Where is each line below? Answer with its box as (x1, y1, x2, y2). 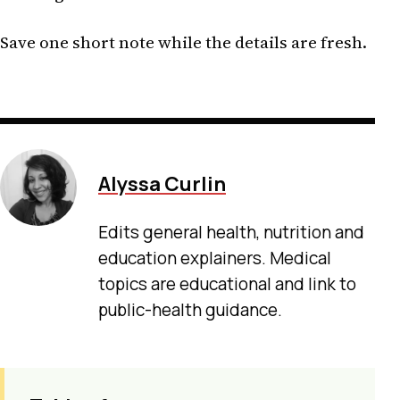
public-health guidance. (98, 297, 282, 321)
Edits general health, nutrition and (98, 220, 364, 244)
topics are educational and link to (98, 271, 356, 296)
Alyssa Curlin (98, 170, 226, 198)
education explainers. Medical (98, 246, 331, 270)
